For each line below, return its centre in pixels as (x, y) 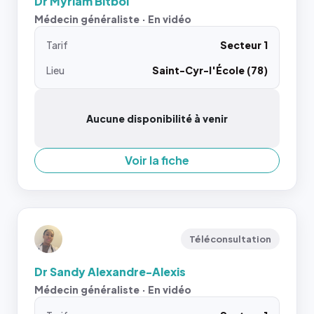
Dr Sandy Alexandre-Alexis (110, 272)
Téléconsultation (230, 239)
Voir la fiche (157, 160)
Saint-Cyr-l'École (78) (210, 70)
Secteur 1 (244, 45)
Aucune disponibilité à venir (157, 118)
